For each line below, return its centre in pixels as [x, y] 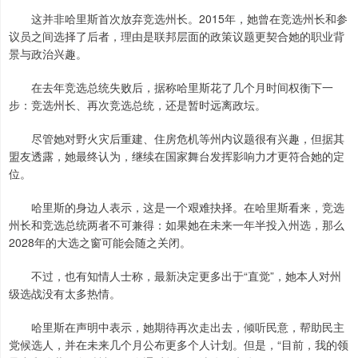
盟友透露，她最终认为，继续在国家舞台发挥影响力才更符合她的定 [177, 156]
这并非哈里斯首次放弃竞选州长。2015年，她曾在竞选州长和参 [178, 19]
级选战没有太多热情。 [65, 294]
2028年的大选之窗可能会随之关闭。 [100, 243]
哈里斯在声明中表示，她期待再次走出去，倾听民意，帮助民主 [177, 327]
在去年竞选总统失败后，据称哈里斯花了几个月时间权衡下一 [171, 88]
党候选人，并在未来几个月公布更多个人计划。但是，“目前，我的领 [179, 345]
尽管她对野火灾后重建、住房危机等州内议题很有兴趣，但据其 [177, 139]
